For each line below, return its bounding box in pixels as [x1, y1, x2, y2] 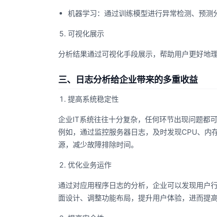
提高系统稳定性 [68, 94, 119, 104]
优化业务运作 [68, 160, 111, 170]
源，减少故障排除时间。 [58, 140, 138, 150]
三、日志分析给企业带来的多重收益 [58, 74, 198, 85]
